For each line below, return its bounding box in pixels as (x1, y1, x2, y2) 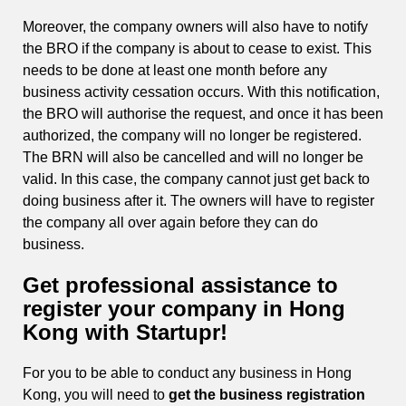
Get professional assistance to (23, 272, 338, 297)
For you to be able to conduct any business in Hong (23, 364, 352, 381)
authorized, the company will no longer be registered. (23, 127, 362, 143)
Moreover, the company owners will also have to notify (23, 18, 368, 34)
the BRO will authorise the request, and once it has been (23, 105, 383, 121)
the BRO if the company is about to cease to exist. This (23, 40, 372, 56)
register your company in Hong (23, 295, 345, 321)
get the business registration (169, 386, 365, 402)
